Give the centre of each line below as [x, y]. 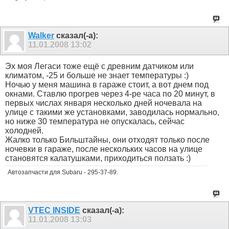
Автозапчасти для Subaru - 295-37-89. [63, 173]
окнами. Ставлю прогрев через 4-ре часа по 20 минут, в [110, 94]
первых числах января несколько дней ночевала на [104, 103]
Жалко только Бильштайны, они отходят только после [107, 140]
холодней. [24, 131]
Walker [41, 35]
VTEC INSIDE [54, 211]
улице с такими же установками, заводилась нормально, [112, 112]
